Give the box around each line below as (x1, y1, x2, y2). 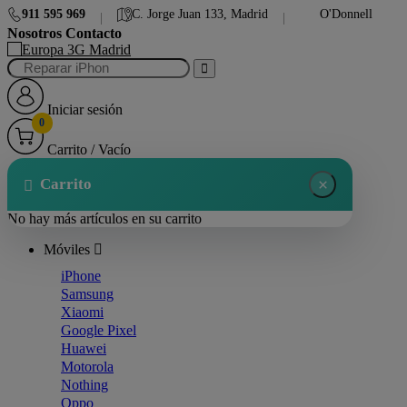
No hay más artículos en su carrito (7, 211, 202, 226)
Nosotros (7, 25, 62, 41)
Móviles (44, 242, 94, 257)
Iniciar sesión (47, 102, 123, 117)
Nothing (61, 377, 108, 392)
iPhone (61, 268, 101, 283)
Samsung (61, 286, 114, 302)
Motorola (61, 359, 114, 374)
